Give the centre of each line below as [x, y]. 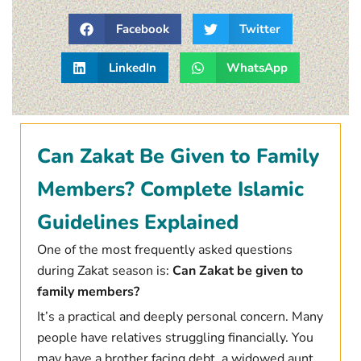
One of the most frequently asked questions [164, 250]
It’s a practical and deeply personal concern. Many [180, 317]
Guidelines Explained [137, 223]
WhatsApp [257, 68]
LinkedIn [132, 68]
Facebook [142, 29]
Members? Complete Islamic [170, 190]
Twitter [260, 29]
